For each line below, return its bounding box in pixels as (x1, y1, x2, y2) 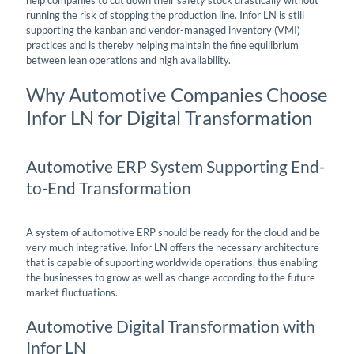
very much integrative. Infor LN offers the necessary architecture (26, 240, 319, 254)
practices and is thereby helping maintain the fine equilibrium (26, 38, 299, 51)
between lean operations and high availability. (26, 53, 231, 66)
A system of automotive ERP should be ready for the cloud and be (26, 225, 320, 239)
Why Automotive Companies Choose (26, 82, 328, 106)
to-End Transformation (26, 177, 191, 198)
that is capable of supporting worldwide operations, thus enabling (26, 255, 318, 269)
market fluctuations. (26, 285, 118, 299)
